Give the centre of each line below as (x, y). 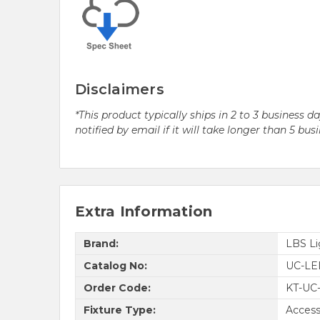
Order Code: (117, 287)
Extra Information (144, 212)
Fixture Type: (119, 310)
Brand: (101, 243)
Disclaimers (120, 90)
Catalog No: (115, 265)
